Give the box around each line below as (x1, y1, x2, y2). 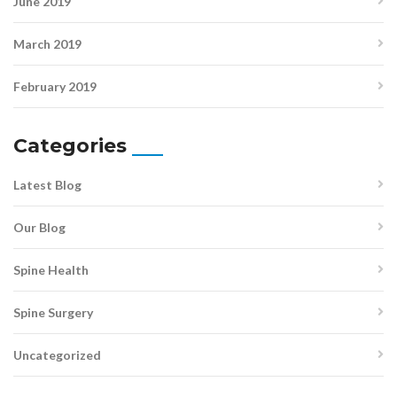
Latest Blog (13, 177, 82, 193)
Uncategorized (13, 347, 101, 363)
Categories (13, 134, 127, 159)
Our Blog (13, 220, 66, 236)
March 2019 (13, 36, 82, 52)
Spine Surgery (13, 305, 93, 321)
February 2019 (13, 79, 97, 95)
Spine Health (13, 262, 89, 278)
